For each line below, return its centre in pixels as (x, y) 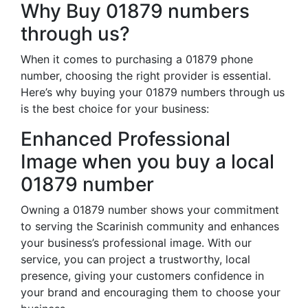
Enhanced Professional (125, 139)
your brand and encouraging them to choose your (151, 292)
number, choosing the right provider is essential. (146, 76)
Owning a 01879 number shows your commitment (150, 210)
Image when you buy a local (147, 162)
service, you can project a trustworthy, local (135, 259)
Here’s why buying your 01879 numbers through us (153, 92)
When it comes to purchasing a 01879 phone (137, 59)
